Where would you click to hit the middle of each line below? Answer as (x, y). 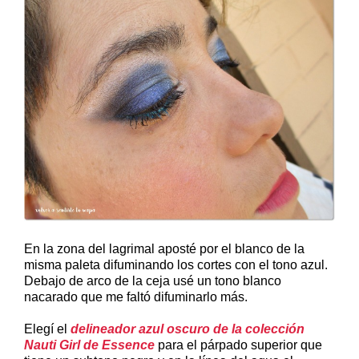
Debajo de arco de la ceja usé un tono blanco (153, 280)
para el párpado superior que (238, 345)
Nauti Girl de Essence (89, 345)
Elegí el (47, 329)
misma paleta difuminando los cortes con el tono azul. (176, 264)
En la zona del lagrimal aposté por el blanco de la (164, 248)
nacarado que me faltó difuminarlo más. (136, 296)
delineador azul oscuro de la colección (188, 329)
